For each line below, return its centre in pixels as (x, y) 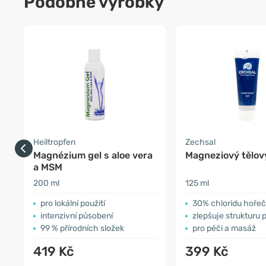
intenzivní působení (77, 216)
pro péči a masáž (224, 228)
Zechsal (200, 142)
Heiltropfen (54, 142)
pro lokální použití (73, 203)
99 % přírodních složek (82, 228)
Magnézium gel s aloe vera (93, 155)
